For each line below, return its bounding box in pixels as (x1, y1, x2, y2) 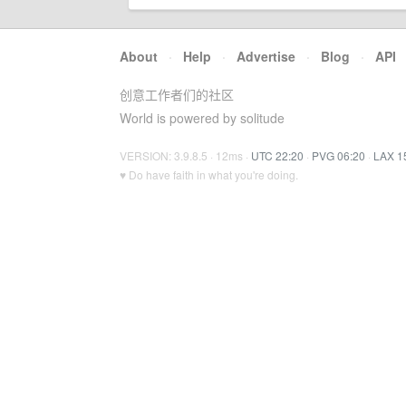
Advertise (237, 47, 295, 65)
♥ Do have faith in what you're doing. (120, 167, 298, 182)
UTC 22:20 (251, 148, 304, 163)
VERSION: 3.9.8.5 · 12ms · (120, 148, 251, 163)
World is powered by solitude (120, 109, 285, 127)
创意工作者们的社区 (120, 85, 234, 103)
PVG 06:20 (312, 148, 365, 163)
